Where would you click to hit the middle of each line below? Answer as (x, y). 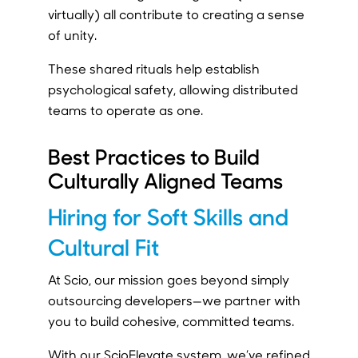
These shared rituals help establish (153, 69)
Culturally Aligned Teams (165, 181)
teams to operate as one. (125, 110)
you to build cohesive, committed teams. (171, 321)
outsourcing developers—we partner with (174, 300)
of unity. (72, 35)
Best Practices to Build (153, 157)
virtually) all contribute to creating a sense (176, 14)
